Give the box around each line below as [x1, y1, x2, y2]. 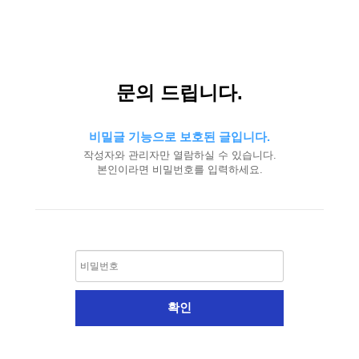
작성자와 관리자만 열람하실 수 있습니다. [83, 149, 276, 161]
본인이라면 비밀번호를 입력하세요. [96, 163, 263, 175]
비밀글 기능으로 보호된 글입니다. [89, 130, 270, 143]
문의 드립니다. [116, 82, 243, 103]
